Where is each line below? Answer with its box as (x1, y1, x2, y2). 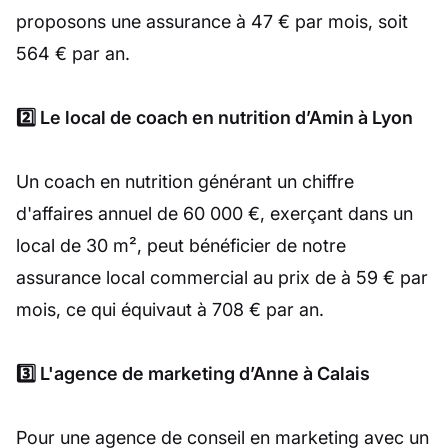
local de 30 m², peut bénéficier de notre (16, 235, 346, 257)
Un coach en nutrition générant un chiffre (16, 171, 354, 193)
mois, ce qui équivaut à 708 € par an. (16, 299, 324, 321)
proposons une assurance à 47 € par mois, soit (16, 11, 408, 33)
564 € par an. (16, 43, 130, 65)
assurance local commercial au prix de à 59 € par (16, 267, 428, 289)
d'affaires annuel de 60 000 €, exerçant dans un (16, 203, 413, 225)
